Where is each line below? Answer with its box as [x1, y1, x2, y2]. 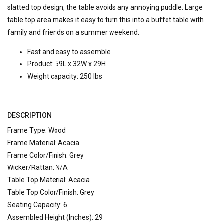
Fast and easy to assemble [27, 48, 111, 56]
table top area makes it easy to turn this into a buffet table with [7, 16, 204, 24]
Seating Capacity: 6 [7, 201, 67, 209]
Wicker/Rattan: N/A [7, 164, 68, 172]
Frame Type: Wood [7, 126, 66, 135]
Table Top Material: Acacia [7, 176, 90, 184]
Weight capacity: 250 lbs [27, 72, 102, 81]
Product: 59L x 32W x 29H [27, 60, 106, 68]
